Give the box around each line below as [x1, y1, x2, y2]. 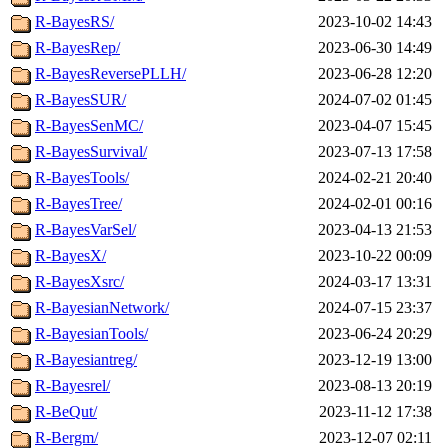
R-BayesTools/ [35, 169, 129, 187]
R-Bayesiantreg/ [35, 351, 137, 369]
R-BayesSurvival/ [35, 143, 147, 161]
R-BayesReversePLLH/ [35, 65, 186, 83]
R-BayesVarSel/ [35, 221, 136, 239]
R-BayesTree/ [35, 195, 122, 213]
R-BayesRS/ [35, 13, 114, 31]
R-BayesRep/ [35, 39, 120, 57]
